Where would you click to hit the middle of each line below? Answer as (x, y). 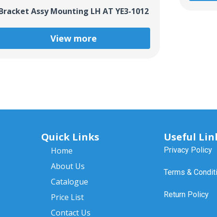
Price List (67, 197)
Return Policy (186, 194)
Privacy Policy (188, 150)
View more (73, 38)
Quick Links (70, 137)
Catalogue (69, 181)
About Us (68, 166)
